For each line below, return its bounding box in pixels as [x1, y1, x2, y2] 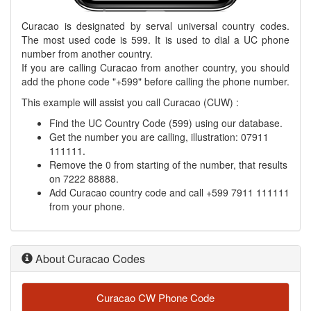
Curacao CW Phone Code [96, 290, 215, 305]
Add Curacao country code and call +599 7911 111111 [49, 185, 289, 199]
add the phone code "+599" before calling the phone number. [22, 74, 289, 88]
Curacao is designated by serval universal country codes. [22, 19, 289, 33]
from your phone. [49, 199, 125, 213]
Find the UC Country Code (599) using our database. [49, 116, 283, 130]
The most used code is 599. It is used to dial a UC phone [22, 33, 289, 47]
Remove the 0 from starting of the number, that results [49, 158, 287, 171]
